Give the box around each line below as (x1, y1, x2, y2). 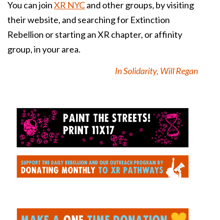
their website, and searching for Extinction (7, 14, 170, 26)
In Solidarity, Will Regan (115, 65, 198, 77)
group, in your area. (7, 44, 81, 55)
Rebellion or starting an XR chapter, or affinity (7, 29, 182, 40)
